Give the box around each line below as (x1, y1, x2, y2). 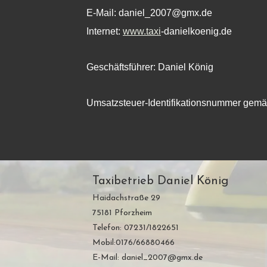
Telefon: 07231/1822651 (92, 223, 179, 232)
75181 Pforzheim (92, 209, 152, 218)
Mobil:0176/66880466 (92, 238, 175, 247)
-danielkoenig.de (161, 26, 232, 36)
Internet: (86, 26, 123, 36)
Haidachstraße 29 (92, 194, 160, 203)
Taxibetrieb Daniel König (92, 175, 228, 187)
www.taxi (123, 26, 161, 36)
